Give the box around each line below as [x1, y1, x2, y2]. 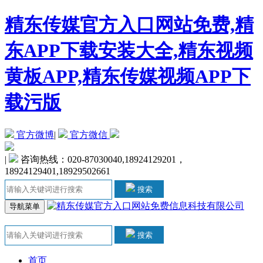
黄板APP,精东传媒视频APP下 [5, 66, 251, 87]
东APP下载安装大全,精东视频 [5, 40, 253, 62]
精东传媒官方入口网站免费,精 [5, 14, 254, 36]
